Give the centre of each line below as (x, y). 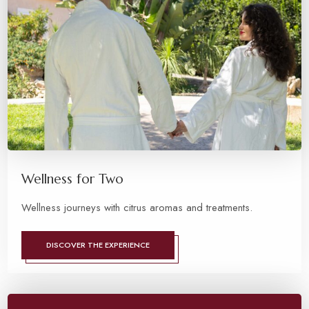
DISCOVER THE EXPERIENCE (98, 245)
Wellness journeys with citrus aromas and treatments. (137, 208)
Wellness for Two (73, 179)
